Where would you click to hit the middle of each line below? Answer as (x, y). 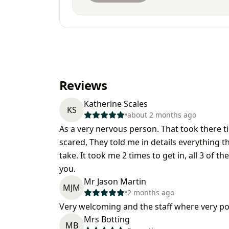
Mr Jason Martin (115, 181)
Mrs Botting (107, 219)
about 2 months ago (162, 115)
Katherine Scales (116, 104)
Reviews (83, 85)
